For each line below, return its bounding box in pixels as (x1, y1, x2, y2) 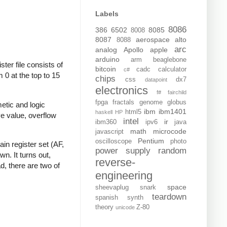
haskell (95, 109, 112, 116)
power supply (95, 146, 150, 156)
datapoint (145, 77, 167, 83)
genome (139, 99, 163, 106)
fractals (112, 99, 135, 106)
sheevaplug (95, 184, 129, 192)
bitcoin (95, 65, 116, 73)
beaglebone (153, 56, 186, 64)
